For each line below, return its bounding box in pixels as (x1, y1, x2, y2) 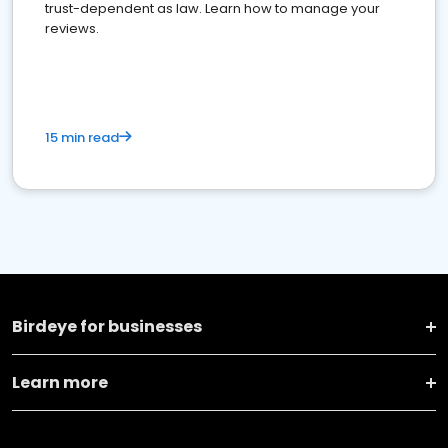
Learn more (12, 371, 108, 394)
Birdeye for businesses (12, 315, 202, 338)
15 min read (45, 128, 119, 147)
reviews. (45, 19, 99, 38)
